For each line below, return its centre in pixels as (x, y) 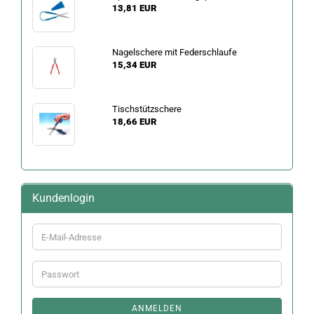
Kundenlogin (63, 198)
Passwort (60, 273)
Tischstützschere (146, 109)
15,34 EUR (134, 65)
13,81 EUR (134, 8)
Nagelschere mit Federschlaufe (174, 52)
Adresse (57, 261)
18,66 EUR (134, 122)
